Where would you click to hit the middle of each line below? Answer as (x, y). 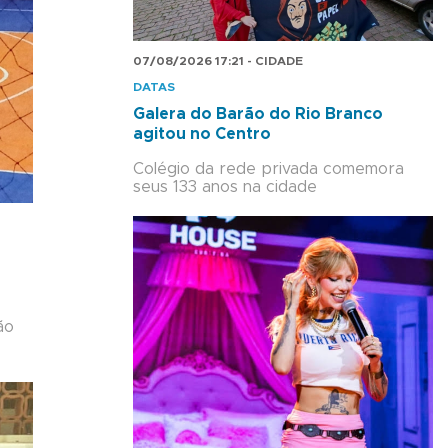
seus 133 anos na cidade (225, 186)
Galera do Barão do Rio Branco (258, 113)
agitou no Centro (202, 133)
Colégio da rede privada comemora (268, 168)
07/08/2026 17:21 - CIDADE (218, 60)
